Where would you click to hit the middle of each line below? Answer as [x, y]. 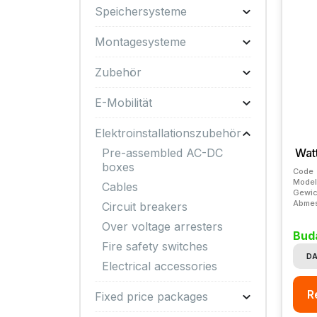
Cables [120, 187]
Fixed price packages [151, 296]
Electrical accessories [160, 266]
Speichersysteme [141, 11]
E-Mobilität [123, 103]
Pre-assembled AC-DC [162, 153]
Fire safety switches [155, 246]
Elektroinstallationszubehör [168, 133]
